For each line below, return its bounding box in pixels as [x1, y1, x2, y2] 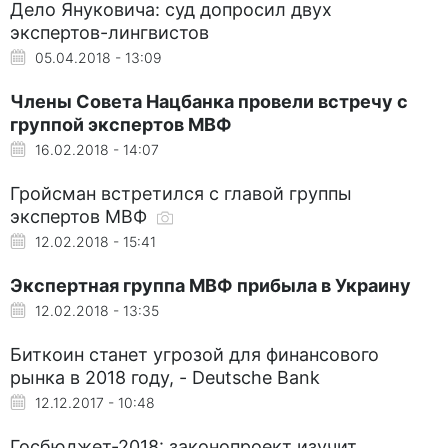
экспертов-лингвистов [10, 21, 209, 43]
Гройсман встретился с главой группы [10, 182, 352, 204]
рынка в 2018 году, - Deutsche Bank [10, 366, 320, 388]
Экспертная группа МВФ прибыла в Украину [10, 274, 411, 296]
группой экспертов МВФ [10, 113, 232, 135]
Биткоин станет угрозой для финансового [10, 343, 379, 365]
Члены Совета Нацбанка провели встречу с [10, 90, 408, 112]
